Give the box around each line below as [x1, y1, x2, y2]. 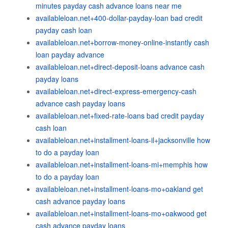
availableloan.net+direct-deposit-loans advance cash [36, 62, 205, 72]
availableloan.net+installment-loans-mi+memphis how [36, 159, 208, 169]
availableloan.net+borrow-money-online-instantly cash [36, 37, 209, 47]
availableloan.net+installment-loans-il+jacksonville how [36, 135, 210, 145]
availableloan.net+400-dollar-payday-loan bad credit [36, 13, 203, 23]
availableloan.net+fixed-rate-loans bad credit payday [36, 110, 204, 121]
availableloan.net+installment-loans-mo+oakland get [36, 184, 203, 194]
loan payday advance [36, 49, 104, 60]
